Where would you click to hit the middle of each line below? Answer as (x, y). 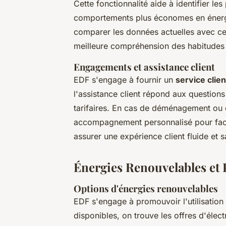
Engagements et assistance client (144, 67)
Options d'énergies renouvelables (146, 188)
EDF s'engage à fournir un (125, 79)
